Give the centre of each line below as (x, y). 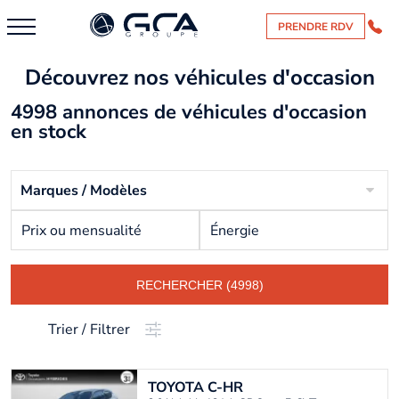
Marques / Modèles (84, 190)
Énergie (235, 230)
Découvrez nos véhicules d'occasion (199, 77)
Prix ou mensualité (81, 230)
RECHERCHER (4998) (199, 285)
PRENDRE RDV (316, 26)
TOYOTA (177, 387)
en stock (49, 132)
